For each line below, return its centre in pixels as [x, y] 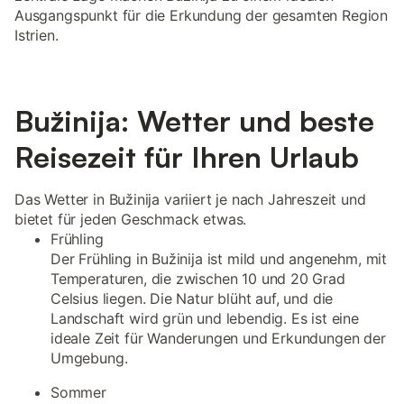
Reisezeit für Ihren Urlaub [187, 157]
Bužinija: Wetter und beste [194, 121]
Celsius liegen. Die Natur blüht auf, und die [192, 298]
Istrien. [37, 35]
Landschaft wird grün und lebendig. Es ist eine [205, 318]
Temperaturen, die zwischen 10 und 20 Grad [198, 279]
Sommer [78, 392]
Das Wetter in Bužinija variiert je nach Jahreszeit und [190, 199]
